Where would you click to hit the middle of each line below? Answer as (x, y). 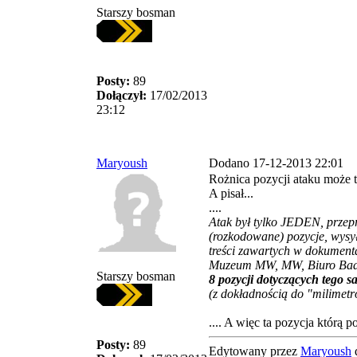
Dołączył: (122, 95)
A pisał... (231, 193)
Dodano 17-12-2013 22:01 (276, 163)
